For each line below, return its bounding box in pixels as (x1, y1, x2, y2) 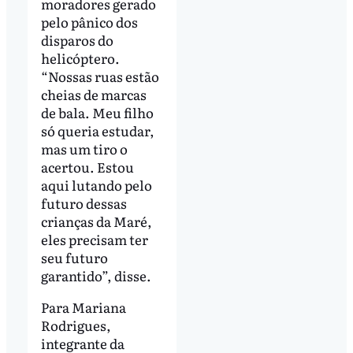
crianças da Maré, (40, 211, 152, 232)
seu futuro (40, 247, 108, 268)
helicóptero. (40, 48, 120, 69)
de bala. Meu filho (40, 102, 154, 123)
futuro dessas (40, 193, 127, 214)
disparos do (40, 30, 113, 50)
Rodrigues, (40, 314, 111, 335)
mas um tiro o (40, 139, 128, 159)
